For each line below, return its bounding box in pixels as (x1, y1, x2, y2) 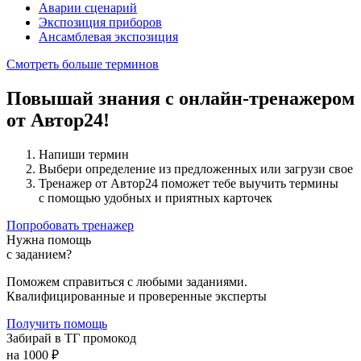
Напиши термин (39, 147, 129, 162)
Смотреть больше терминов (6, 57, 159, 72)
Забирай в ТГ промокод (6, 331, 136, 346)
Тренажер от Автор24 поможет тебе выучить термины (39, 176, 338, 191)
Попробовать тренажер (6, 218, 134, 233)
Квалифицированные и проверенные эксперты (6, 289, 267, 304)
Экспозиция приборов (39, 15, 162, 30)
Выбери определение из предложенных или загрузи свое (39, 162, 353, 176)
